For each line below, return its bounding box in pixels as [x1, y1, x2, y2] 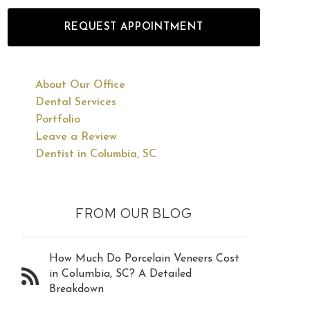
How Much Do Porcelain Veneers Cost [49, 253, 240, 264]
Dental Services [35, 97, 117, 108]
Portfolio [35, 114, 81, 125]
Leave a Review [35, 131, 118, 143]
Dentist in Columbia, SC [35, 149, 157, 160]
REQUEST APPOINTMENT [64, 22, 203, 33]
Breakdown [49, 284, 104, 295]
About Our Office [35, 80, 126, 91]
